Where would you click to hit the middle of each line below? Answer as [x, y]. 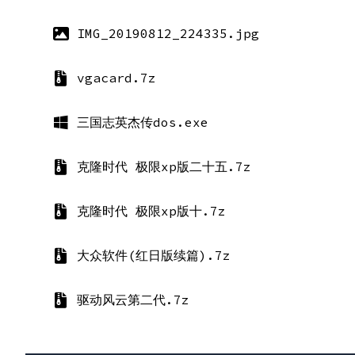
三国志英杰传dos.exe [143, 122]
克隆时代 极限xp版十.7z [151, 211]
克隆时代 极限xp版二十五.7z [164, 166]
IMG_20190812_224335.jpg [168, 33]
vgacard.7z [116, 78]
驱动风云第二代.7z [133, 300]
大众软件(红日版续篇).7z [154, 255]
